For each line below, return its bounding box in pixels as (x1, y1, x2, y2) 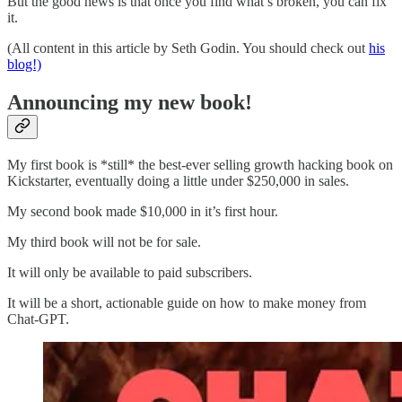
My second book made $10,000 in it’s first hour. (7, 204, 278, 220)
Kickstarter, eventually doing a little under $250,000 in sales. (7, 173, 349, 189)
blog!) (7, 57, 41, 73)
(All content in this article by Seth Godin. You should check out (7, 40, 369, 57)
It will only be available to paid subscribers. (7, 265, 252, 281)
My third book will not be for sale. (7, 234, 201, 250)
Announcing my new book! (7, 91, 252, 115)
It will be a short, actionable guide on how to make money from (7, 295, 366, 311)
